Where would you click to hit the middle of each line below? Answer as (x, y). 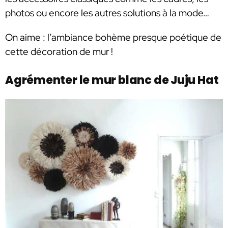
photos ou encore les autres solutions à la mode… (107, 13)
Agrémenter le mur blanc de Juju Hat (113, 80)
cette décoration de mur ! (59, 51)
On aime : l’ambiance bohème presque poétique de (113, 37)
